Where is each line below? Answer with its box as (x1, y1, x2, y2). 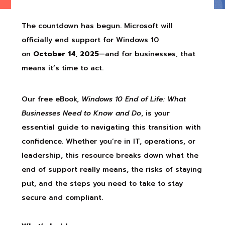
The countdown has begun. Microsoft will (21, 20, 173, 31)
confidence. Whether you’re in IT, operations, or (21, 136, 195, 147)
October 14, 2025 (33, 48, 99, 59)
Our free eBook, (21, 93, 81, 104)
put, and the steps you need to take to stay (21, 178, 183, 189)
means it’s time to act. (21, 62, 103, 73)
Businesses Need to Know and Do (21, 107, 141, 119)
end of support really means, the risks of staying (21, 164, 202, 175)
